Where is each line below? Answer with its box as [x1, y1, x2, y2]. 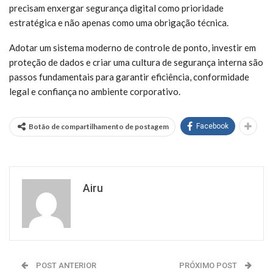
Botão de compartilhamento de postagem [29, 122, 169, 131]
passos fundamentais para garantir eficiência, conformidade [9, 71, 249, 82]
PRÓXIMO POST [179, 261, 239, 270]
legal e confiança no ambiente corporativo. [9, 86, 180, 97]
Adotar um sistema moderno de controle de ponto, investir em [9, 42, 256, 53]
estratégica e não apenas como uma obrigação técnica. [9, 17, 229, 28]
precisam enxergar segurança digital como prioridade [9, 2, 224, 13]
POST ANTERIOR [34, 261, 96, 270]
